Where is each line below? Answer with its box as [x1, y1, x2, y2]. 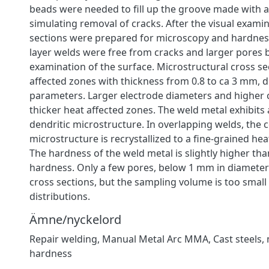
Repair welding [29, 232, 97, 246]
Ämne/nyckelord [29, 211, 121, 228]
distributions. [29, 189, 90, 203]
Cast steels [213, 232, 262, 246]
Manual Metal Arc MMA [102, 232, 208, 246]
